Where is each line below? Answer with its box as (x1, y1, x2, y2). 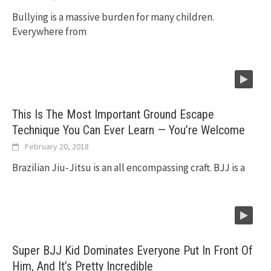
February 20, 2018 (25, 141, 89, 152)
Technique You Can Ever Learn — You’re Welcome (12, 123, 245, 138)
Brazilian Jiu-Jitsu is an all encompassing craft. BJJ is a (12, 161, 245, 175)
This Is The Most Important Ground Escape (12, 107, 214, 122)
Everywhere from (12, 25, 87, 39)
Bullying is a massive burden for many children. (12, 10, 214, 24)
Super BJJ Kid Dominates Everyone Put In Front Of (12, 243, 253, 258)
